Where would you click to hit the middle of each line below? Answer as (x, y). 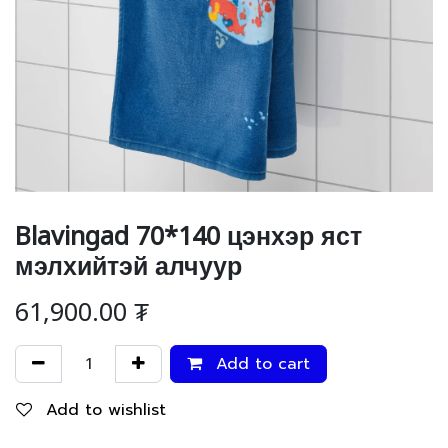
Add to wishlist (106, 410)
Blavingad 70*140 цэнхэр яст (188, 230)
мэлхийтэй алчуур (128, 260)
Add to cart (260, 364)
